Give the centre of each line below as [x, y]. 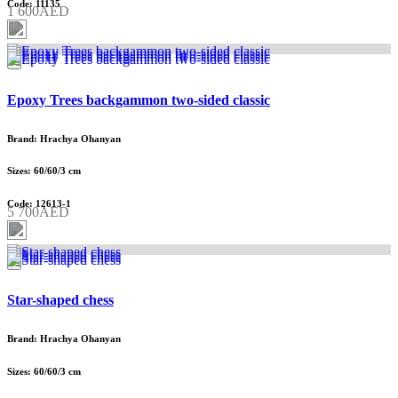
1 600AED [38, 12]
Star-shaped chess [60, 299]
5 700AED [38, 211]
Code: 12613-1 [39, 204]
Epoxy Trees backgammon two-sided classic [139, 99]
